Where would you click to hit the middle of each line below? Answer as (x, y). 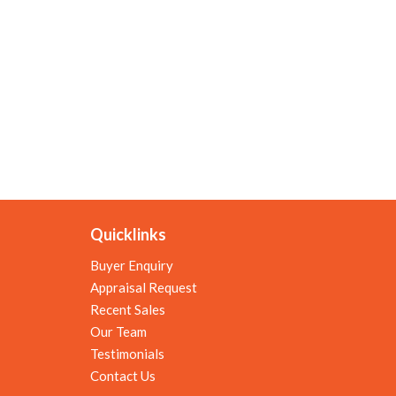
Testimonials (127, 353)
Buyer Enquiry (132, 265)
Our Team (118, 331)
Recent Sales (128, 309)
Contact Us (123, 375)
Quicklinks (128, 235)
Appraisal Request (144, 287)
